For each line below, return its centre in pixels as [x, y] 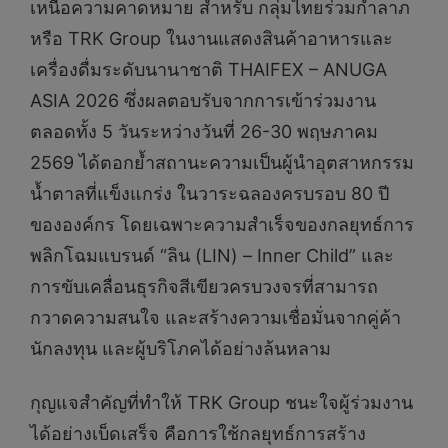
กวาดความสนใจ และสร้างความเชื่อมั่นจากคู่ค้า [215, 318]
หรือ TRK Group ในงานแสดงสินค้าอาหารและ [211, 39]
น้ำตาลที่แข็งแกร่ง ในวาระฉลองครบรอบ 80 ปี [209, 194]
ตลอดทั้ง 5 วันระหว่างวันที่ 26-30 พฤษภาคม [204, 132]
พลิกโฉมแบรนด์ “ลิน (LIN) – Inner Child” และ [212, 256]
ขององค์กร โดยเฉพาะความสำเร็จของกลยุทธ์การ [222, 225]
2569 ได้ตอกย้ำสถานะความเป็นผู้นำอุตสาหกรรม [222, 163]
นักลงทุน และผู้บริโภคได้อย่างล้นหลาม [180, 349]
